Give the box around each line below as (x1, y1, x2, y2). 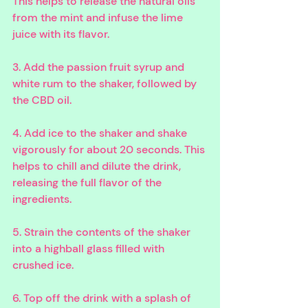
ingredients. (12, 191, 74, 206)
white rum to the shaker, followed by (12, 76, 199, 91)
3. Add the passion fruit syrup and (12, 59, 187, 74)
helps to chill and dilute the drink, (12, 158, 184, 173)
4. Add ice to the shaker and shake (12, 125, 190, 140)
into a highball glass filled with (12, 241, 167, 256)
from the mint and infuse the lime (12, 10, 186, 25)
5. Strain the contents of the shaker (12, 224, 193, 239)
